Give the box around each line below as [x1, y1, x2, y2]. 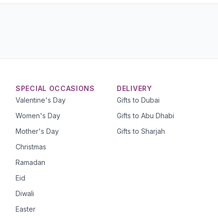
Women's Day [16, 111, 60, 120]
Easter [16, 204, 36, 213]
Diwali [16, 189, 34, 198]
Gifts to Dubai [117, 95, 160, 104]
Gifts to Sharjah [117, 127, 165, 135]
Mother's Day [16, 127, 59, 135]
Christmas [16, 142, 46, 151]
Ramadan [16, 158, 45, 166]
